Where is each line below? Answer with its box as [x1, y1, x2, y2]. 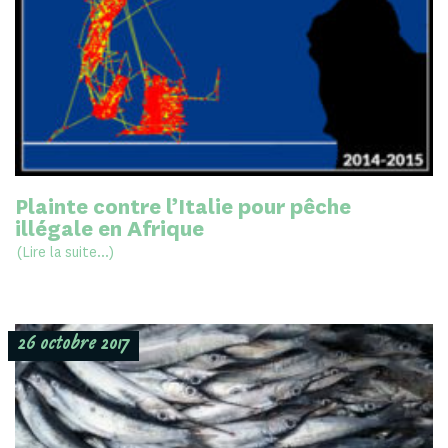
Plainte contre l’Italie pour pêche [15, 192, 351, 221]
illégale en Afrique [15, 214, 204, 243]
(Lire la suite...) [15, 242, 114, 261]
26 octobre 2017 [18, 335, 129, 356]
